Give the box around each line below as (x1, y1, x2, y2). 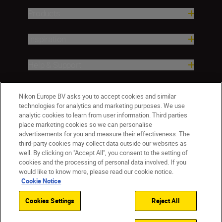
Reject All (152, 196, 179, 205)
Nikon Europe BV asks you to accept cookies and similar (19, 92, 176, 101)
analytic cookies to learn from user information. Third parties (19, 111, 188, 119)
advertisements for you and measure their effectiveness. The (19, 129, 190, 138)
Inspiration (28, 33, 66, 45)
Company (28, 85, 62, 97)
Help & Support (28, 59, 81, 71)
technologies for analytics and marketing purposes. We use (19, 101, 185, 110)
